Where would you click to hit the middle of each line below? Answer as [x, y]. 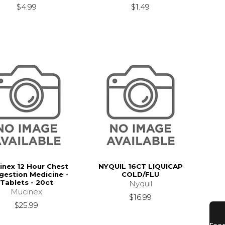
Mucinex [27, 192]
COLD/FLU [141, 175]
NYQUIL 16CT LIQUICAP [140, 166]
